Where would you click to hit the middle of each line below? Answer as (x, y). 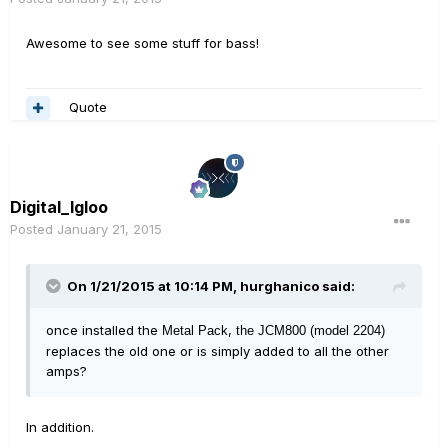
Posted (33, 228)
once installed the (104, 329)
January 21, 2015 (109, 228)
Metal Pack (195, 330)
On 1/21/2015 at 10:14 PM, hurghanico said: (211, 285)
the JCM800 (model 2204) (310, 330)
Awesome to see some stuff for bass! (142, 42)
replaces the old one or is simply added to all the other (217, 350)
